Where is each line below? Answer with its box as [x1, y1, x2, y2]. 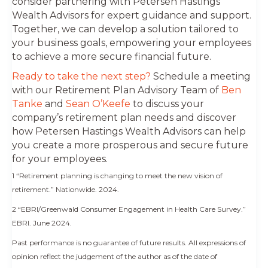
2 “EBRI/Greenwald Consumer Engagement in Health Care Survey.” [12, 204, 246, 214]
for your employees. [12, 153, 108, 165]
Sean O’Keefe [66, 98, 130, 109]
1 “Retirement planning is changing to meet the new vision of [12, 170, 223, 180]
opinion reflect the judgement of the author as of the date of [12, 251, 217, 261]
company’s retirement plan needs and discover [12, 111, 236, 123]
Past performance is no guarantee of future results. [12, 237, 188, 247]
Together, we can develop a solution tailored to [12, 23, 239, 35]
